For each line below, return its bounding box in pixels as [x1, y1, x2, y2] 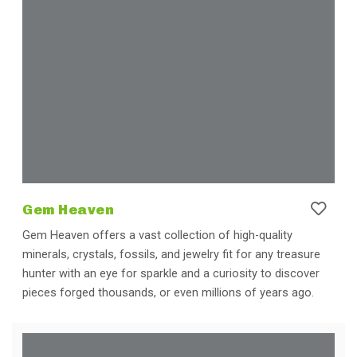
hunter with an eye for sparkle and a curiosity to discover [22, 266, 320, 280]
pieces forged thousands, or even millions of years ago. [22, 285, 314, 300]
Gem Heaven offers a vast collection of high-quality [22, 228, 292, 242]
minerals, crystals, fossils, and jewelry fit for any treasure [22, 247, 320, 261]
